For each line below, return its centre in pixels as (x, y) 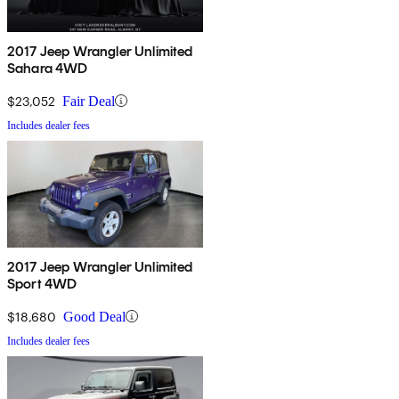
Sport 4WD (42, 283)
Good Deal (94, 316)
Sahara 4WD (48, 68)
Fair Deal (89, 101)
